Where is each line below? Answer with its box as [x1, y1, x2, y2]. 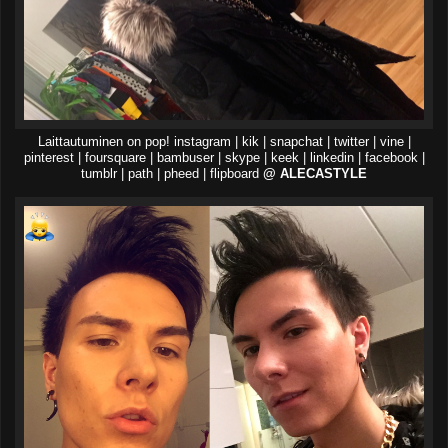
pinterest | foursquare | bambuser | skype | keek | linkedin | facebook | [23, 150, 425, 165]
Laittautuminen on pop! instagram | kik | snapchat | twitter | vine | [37, 134, 411, 149]
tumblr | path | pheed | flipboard [81, 166, 263, 181]
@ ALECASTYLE [263, 166, 367, 181]
